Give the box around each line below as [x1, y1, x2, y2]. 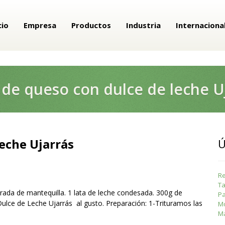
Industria [126, 20, 161, 30]
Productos [71, 20, 111, 30]
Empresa [23, 20, 56, 30]
